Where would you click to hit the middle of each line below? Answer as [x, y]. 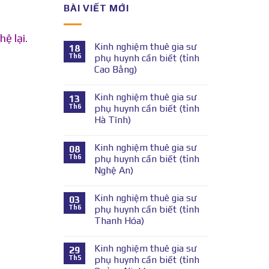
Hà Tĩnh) [113, 119]
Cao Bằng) [116, 69]
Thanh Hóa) [119, 220]
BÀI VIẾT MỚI [96, 8]
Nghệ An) [114, 170]
